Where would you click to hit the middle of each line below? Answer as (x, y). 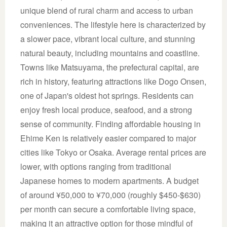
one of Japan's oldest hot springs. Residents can (107, 95)
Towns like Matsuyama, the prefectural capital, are (110, 67)
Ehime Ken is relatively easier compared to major (108, 138)
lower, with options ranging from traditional (96, 166)
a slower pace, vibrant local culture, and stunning (108, 39)
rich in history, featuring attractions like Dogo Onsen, (113, 81)
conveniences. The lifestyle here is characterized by (113, 24)
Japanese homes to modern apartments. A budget (109, 180)
